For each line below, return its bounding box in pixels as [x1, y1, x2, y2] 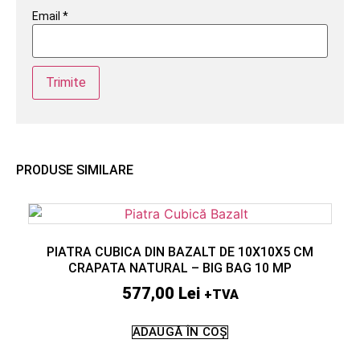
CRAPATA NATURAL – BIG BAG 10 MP [68, 260, 292, 276]
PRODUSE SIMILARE [16, 162, 133, 178]
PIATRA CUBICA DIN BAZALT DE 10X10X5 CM [47, 243, 313, 260]
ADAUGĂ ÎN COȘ [132, 324, 228, 339]
